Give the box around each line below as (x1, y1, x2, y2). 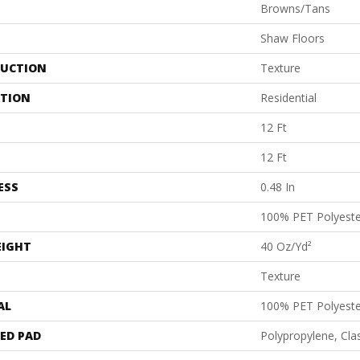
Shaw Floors (260, 31, 325, 47)
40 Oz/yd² (260, 239, 312, 255)
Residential (260, 90, 317, 106)
